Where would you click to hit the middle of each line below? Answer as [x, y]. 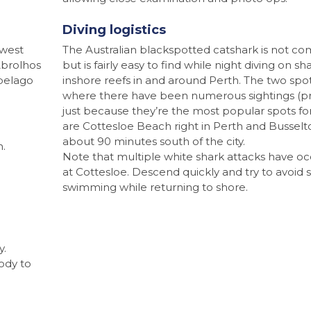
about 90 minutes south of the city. [153, 141]
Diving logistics [114, 30]
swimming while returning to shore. [155, 187]
